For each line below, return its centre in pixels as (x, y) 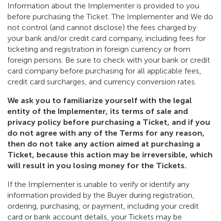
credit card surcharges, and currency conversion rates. (102, 82)
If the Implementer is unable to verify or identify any (98, 184)
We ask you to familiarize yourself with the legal (100, 101)
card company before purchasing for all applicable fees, (104, 71)
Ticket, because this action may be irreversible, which (110, 155)
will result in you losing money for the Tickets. (97, 166)
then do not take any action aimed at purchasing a (104, 144)
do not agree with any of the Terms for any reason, (106, 133)
